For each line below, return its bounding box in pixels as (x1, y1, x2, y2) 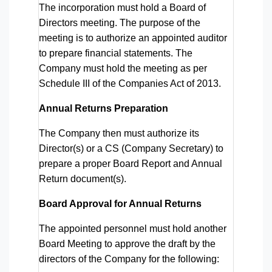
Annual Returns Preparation (39, 103, 168, 114)
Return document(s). (39, 173, 126, 184)
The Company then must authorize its (39, 127, 199, 138)
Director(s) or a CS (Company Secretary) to (39, 143, 223, 154)
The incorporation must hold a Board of (39, 2, 206, 13)
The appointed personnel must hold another (39, 223, 226, 234)
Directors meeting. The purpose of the (39, 17, 200, 28)
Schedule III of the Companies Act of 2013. (39, 78, 221, 89)
